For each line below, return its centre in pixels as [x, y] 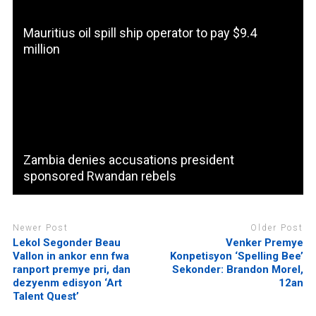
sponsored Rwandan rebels [99, 176]
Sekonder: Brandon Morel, [238, 269]
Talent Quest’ [45, 296]
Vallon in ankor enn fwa [71, 256]
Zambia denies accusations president [128, 160]
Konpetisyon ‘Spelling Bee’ [237, 256]
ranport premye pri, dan [71, 269]
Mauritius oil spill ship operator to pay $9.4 [140, 33]
